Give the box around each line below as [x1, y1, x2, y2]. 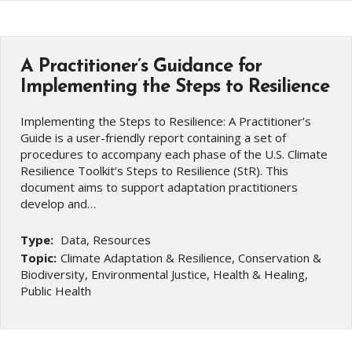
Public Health [20, 282, 91, 299]
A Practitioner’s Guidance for [20, 57, 262, 76]
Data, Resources [57, 231, 151, 247]
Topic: [20, 249, 57, 266]
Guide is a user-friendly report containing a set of [20, 129, 286, 145]
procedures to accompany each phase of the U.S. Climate [20, 145, 328, 162]
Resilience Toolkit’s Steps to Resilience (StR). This [20, 162, 288, 178]
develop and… [20, 195, 96, 211]
